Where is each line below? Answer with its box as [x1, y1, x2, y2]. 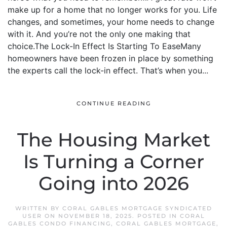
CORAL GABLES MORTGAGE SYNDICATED [62, 205, 212, 212]
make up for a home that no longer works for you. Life [8, 5, 217, 15]
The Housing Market [17, 129, 210, 151]
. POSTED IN [132, 212, 180, 219]
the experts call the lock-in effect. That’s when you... [8, 65, 208, 75]
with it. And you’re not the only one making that [8, 29, 191, 39]
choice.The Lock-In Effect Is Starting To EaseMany [8, 41, 201, 51]
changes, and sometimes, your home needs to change [8, 17, 214, 27]
